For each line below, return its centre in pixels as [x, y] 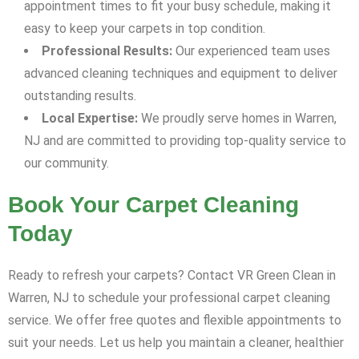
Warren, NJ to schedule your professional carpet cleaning [169, 298]
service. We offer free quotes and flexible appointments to [175, 321]
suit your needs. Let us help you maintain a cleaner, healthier [176, 343]
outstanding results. [80, 96]
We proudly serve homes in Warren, [237, 119]
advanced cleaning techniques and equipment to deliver [181, 74]
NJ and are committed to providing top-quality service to [185, 141]
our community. [67, 163]
